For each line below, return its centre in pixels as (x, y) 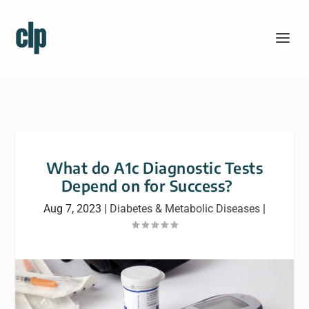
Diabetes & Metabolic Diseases (185, 209)
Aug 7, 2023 (72, 209)
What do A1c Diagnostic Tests (154, 168)
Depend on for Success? (154, 186)
